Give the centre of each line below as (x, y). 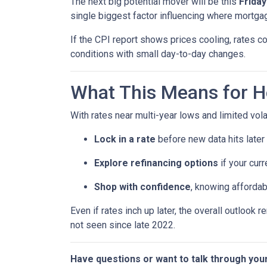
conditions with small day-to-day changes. (158, 54)
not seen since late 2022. (123, 225)
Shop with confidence (142, 187)
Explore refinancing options (156, 163)
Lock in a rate (125, 139)
